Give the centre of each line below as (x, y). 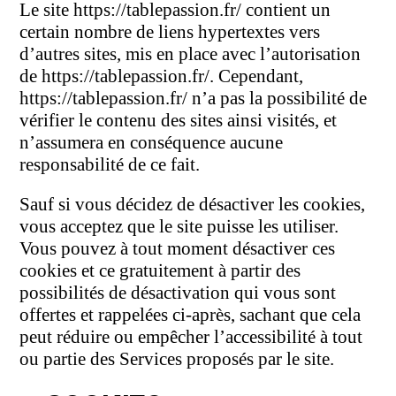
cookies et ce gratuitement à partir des (160, 271)
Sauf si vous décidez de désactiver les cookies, (193, 205)
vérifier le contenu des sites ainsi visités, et (179, 121)
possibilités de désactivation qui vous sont (178, 293)
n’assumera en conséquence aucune (152, 143)
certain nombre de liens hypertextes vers (170, 32)
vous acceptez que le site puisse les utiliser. (179, 227)
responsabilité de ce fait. (110, 165)
